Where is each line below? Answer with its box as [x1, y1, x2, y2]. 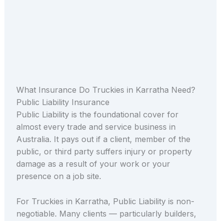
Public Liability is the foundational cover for [16, 110, 179, 120]
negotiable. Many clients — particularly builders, [16, 208, 196, 219]
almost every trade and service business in [16, 122, 176, 132]
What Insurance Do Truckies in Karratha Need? [16, 85, 195, 95]
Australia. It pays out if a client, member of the [16, 134, 190, 145]
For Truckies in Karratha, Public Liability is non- [16, 196, 194, 206]
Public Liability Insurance [16, 97, 110, 108]
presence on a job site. [16, 171, 101, 182]
